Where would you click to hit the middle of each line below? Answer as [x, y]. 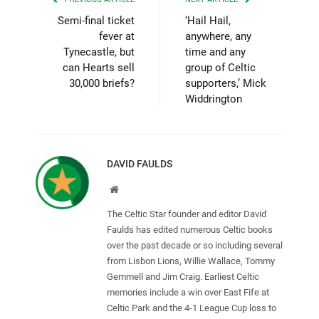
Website [134, 188]
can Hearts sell [99, 67]
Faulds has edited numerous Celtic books [190, 229]
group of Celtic [220, 67]
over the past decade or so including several [195, 245]
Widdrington [214, 99]
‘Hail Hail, [208, 20]
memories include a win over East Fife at [188, 292]
